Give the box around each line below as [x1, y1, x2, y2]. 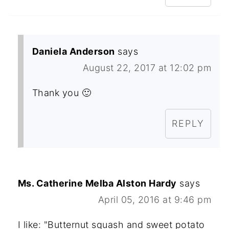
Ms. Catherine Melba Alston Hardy [17, 178, 177, 189]
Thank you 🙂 [32, 87, 91, 99]
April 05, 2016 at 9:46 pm [98, 194, 212, 205]
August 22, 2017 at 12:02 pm [82, 62, 212, 74]
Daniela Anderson [32, 46, 115, 57]
